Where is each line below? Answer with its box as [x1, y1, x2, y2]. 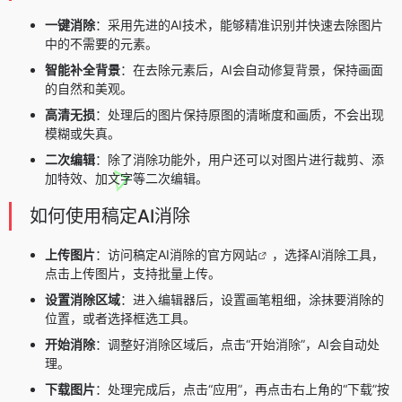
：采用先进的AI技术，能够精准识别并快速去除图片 [95, 16, 383, 32]
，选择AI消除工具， [272, 246, 384, 262]
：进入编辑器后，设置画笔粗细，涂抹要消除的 [120, 291, 384, 307]
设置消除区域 [45, 291, 120, 307]
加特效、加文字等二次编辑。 [45, 170, 208, 186]
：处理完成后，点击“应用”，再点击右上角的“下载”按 [95, 380, 389, 397]
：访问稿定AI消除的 [95, 246, 207, 262]
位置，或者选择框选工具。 [45, 310, 196, 326]
